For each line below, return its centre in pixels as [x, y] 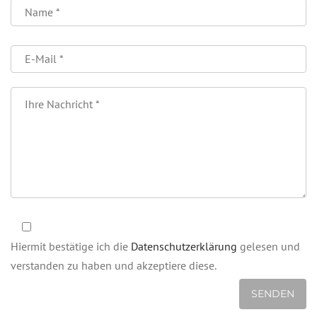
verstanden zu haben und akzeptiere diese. [114, 265]
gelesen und [269, 246]
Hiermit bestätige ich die [71, 246]
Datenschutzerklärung [184, 246]
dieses [27, 99]
